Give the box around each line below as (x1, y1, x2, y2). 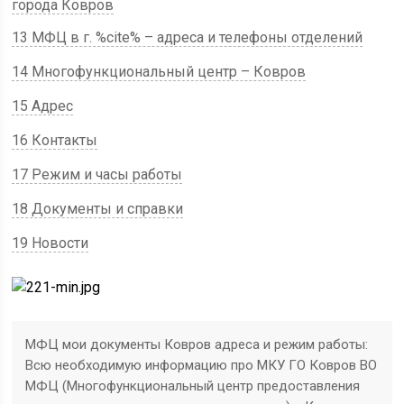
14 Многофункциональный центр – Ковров (12, 63, 307, 80)
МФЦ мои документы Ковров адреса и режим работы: (25, 336, 369, 353)
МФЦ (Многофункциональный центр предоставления (25, 378, 361, 394)
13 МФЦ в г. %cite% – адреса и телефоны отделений (12, 29, 363, 46)
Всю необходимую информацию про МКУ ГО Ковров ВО (25, 357, 378, 373)
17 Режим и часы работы (12, 166, 183, 183)
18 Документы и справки (12, 200, 184, 217)
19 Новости (12, 234, 89, 252)
